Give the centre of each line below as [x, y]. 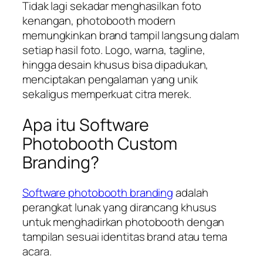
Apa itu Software [86, 124]
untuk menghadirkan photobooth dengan [124, 222]
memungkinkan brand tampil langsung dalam [131, 35]
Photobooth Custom [100, 143]
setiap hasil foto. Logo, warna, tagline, [114, 50]
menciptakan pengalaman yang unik [110, 79]
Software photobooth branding [98, 193]
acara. [37, 252]
